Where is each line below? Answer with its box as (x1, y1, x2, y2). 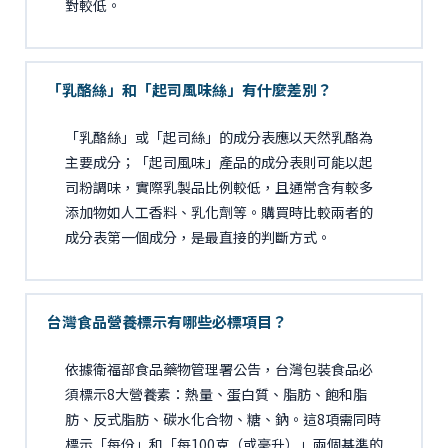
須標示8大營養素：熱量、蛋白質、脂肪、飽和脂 (64, 383, 367, 404)
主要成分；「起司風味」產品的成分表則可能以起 (64, 151, 373, 172)
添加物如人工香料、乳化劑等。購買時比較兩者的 (64, 201, 373, 222)
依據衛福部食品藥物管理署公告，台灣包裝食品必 (64, 358, 373, 379)
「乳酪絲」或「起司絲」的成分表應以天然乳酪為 (64, 126, 373, 147)
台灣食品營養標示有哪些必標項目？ (46, 310, 287, 332)
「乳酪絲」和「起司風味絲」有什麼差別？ (46, 78, 332, 100)
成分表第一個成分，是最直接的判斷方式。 (64, 226, 331, 247)
